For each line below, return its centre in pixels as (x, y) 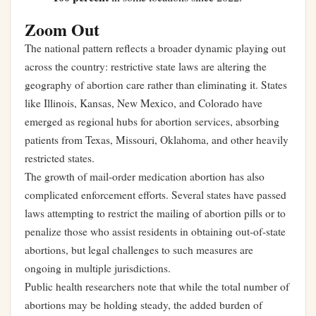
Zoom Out (62, 30)
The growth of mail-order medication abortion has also (145, 177)
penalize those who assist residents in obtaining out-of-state (155, 232)
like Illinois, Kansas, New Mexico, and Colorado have (144, 103)
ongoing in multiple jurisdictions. (98, 268)
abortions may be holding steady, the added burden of (144, 305)
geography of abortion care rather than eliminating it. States (156, 85)
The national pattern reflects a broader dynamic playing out (155, 48)
